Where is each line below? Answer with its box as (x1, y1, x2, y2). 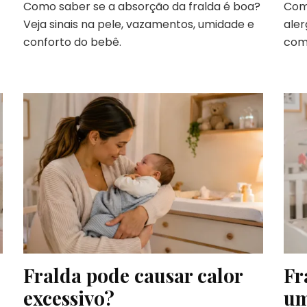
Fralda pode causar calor (23, 262, 243, 288)
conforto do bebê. (23, 34, 121, 51)
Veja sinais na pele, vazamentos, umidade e (23, 16, 254, 33)
